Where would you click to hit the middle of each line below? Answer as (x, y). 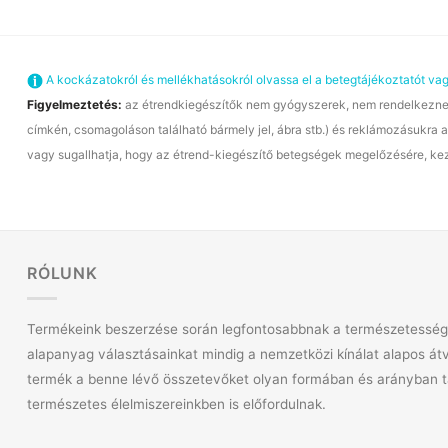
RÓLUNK (62, 273)
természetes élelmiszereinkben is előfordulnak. (176, 403)
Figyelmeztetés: (74, 105)
